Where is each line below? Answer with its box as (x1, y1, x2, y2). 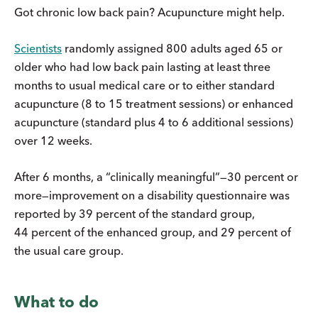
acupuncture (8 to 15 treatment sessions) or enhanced (14, 97, 293, 111)
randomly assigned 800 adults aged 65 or (62, 41, 283, 56)
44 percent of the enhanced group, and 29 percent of (14, 225, 291, 240)
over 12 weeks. (14, 133, 92, 148)
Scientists (14, 41, 62, 56)
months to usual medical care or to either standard (14, 78, 275, 93)
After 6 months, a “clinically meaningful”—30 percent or (14, 170, 298, 185)
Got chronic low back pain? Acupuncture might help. (14, 5, 285, 20)
